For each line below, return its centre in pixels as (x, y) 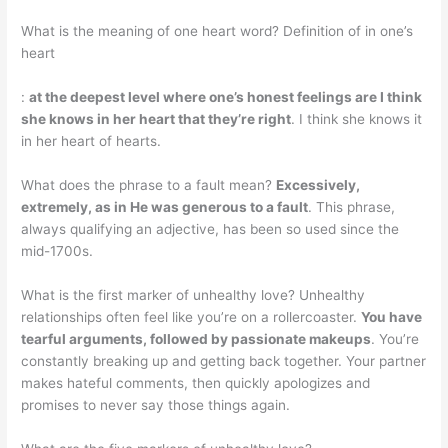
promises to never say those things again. (156, 404)
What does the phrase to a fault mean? (149, 184)
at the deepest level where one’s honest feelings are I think (226, 96)
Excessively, (318, 184)
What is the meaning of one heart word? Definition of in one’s (217, 31)
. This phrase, (352, 206)
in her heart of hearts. (91, 140)
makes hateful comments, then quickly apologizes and (196, 382)
